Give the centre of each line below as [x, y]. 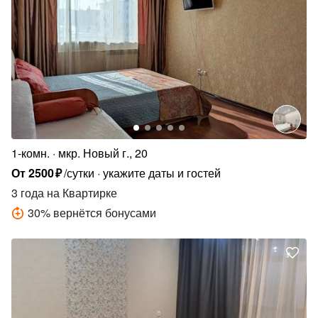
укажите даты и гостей [162, 173]
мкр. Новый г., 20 [103, 153]
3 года [28, 193]
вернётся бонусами [105, 213]
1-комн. [31, 153]
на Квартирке [81, 193]
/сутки [79, 173]
